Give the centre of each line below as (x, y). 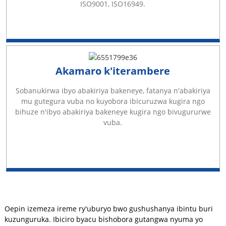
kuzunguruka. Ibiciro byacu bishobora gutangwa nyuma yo (103, 219)
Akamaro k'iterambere (113, 71)
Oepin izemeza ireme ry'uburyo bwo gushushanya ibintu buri (108, 209)
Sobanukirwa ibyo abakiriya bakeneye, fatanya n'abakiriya (113, 91)
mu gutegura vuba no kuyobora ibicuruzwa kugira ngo (113, 101)
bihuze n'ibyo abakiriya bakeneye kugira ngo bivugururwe (113, 112)
